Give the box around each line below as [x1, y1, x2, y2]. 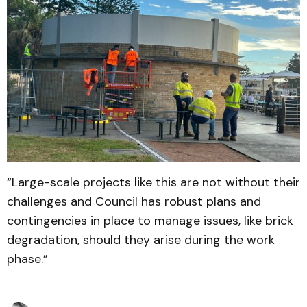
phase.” [7, 251, 48, 268]
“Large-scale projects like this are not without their [7, 174, 300, 191]
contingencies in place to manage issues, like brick [7, 212, 293, 230]
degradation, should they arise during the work [7, 232, 275, 249]
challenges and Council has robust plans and [7, 193, 261, 210]
